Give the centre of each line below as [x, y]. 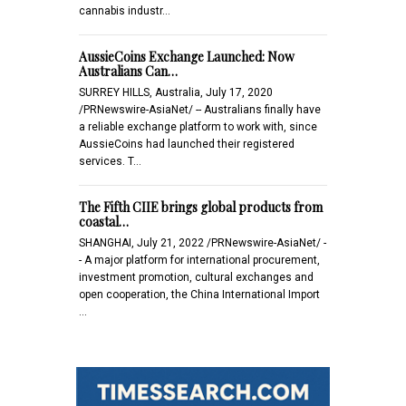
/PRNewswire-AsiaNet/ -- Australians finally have [200, 109]
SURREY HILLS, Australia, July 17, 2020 [176, 92]
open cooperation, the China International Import [199, 294]
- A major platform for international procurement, [199, 260]
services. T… [110, 161]
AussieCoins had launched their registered [187, 144]
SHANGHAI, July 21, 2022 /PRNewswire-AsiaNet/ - [203, 242]
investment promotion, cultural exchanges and [196, 277]
